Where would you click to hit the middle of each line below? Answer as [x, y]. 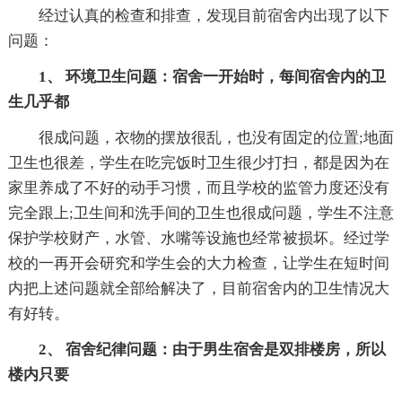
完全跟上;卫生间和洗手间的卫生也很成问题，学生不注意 [201, 213]
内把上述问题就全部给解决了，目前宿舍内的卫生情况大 [198, 288]
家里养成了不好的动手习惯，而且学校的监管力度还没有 [198, 188]
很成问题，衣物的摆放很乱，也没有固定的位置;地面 [216, 137]
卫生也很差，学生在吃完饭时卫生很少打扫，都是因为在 [198, 162]
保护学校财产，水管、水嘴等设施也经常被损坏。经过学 [198, 238]
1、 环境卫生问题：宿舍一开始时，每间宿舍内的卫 [212, 76]
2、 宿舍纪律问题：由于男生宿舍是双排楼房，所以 [212, 349]
